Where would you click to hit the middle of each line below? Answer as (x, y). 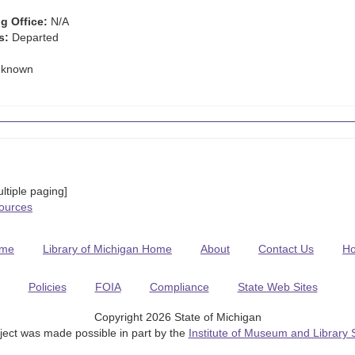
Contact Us (286, 249)
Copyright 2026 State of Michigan (177, 317)
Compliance (179, 287)
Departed (34, 37)
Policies (47, 287)
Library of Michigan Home (107, 249)
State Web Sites (277, 287)
